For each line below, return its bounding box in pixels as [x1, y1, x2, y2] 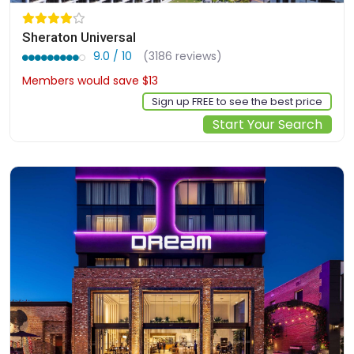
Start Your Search [213, 115, 322, 134]
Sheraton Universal [22, 29, 136, 46]
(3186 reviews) [143, 48, 222, 65]
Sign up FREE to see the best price [152, 94, 322, 110]
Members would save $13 [22, 73, 158, 89]
